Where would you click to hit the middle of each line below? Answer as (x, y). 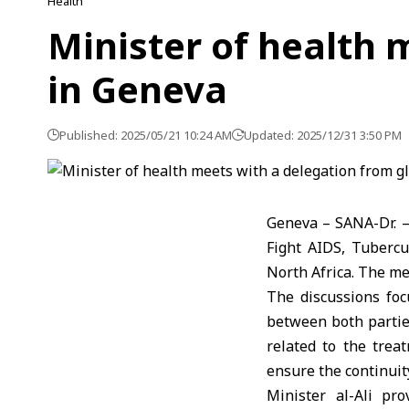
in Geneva (137, 89)
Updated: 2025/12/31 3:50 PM (323, 135)
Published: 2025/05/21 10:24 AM (146, 135)
